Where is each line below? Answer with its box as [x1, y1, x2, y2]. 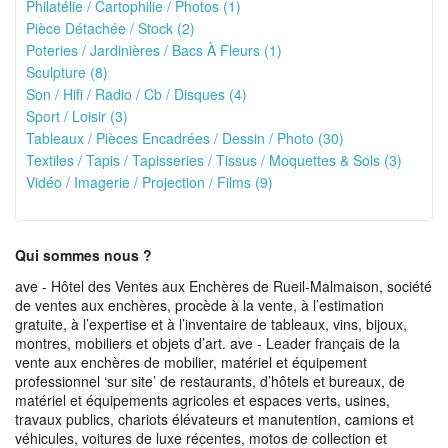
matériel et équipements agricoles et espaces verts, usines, [15, 390, 390, 410]
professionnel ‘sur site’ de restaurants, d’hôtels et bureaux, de [15, 371, 405, 391]
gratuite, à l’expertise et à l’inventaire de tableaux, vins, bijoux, [15, 314, 407, 334]
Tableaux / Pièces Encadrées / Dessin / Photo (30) [26, 128, 344, 148]
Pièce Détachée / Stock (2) [26, 18, 195, 38]
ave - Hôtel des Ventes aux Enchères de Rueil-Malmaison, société [15, 276, 432, 296]
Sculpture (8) [26, 62, 108, 82]
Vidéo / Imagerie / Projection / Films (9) [26, 172, 273, 192]
